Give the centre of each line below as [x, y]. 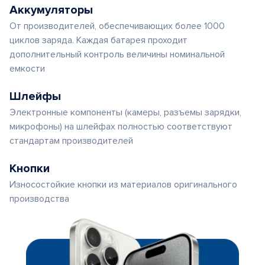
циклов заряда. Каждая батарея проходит [98, 40]
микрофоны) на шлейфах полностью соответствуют [121, 127]
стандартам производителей [71, 141]
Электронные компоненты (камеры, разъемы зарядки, [125, 112]
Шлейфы [35, 96]
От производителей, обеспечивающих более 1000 [117, 26]
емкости [27, 69]
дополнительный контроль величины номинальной [117, 54]
